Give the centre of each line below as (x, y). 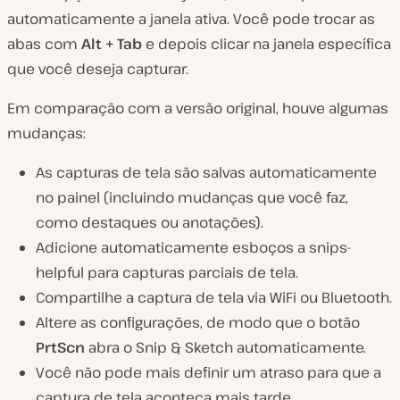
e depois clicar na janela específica (268, 44)
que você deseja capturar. (98, 69)
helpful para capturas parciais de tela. (167, 273)
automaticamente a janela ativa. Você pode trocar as (191, 19)
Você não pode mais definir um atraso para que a (208, 373)
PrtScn (62, 348)
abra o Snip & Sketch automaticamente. (227, 348)
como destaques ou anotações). (150, 223)
